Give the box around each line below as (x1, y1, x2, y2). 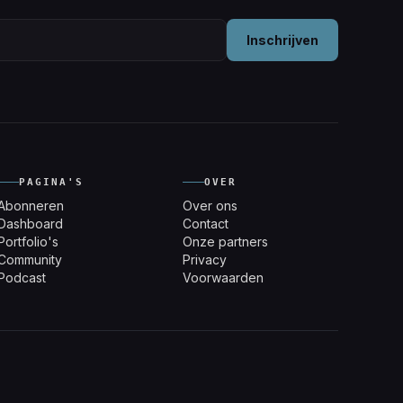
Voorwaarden (182, 269, 264, 285)
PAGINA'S (19, 175, 85, 188)
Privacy (182, 251, 227, 267)
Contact (182, 215, 228, 231)
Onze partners (182, 233, 268, 249)
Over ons (182, 197, 237, 213)
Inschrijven (246, 32, 318, 49)
